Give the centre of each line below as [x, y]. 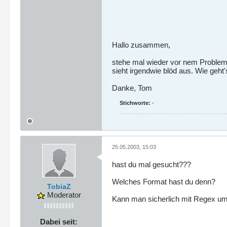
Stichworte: [135, 103]
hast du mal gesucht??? [152, 164]
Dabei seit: [59, 221]
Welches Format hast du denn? [164, 181]
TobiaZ [59, 186]
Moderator [63, 195]
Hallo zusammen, [141, 45]
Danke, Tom [132, 88]
